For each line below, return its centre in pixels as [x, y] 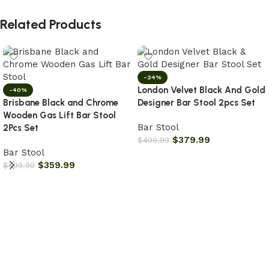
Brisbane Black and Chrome [61, 103]
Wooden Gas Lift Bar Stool [59, 116]
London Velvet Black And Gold [201, 90]
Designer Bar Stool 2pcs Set [196, 103]
